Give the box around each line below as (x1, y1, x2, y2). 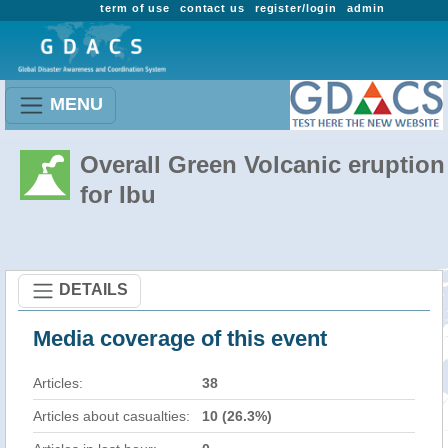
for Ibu (80, 181, 156, 208)
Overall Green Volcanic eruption (80, 151, 445, 178)
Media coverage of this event (33, 326, 327, 351)
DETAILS (59, 280, 128, 298)
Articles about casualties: (33, 408, 190, 424)
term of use (100, 2, 170, 14)
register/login (254, 2, 338, 14)
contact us (179, 2, 245, 14)
